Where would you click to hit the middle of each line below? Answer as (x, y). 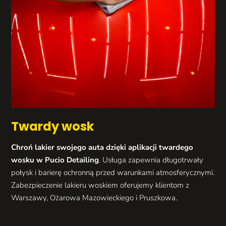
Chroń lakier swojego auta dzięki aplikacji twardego (102, 148)
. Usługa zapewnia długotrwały (151, 160)
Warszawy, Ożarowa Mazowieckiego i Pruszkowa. (94, 198)
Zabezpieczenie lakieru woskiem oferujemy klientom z (100, 185)
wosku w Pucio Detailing (55, 160)
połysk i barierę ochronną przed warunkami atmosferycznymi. (113, 173)
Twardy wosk (53, 127)
